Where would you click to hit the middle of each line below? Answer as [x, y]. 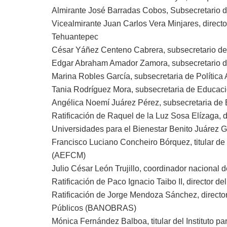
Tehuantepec [75, 36]
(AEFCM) [69, 155]
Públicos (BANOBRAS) [94, 208]
